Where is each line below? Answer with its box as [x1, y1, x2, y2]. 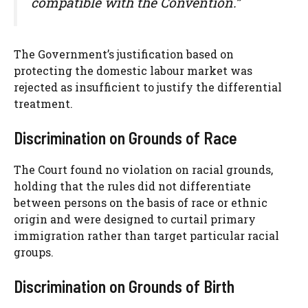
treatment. [14, 96, 73, 111]
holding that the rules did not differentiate [14, 178, 251, 193]
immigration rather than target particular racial [14, 228, 279, 243]
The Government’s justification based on [14, 46, 234, 61]
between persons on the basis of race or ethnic [14, 195, 267, 210]
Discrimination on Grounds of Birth [14, 276, 234, 296]
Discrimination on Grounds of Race [14, 127, 237, 148]
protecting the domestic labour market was [14, 63, 252, 78]
